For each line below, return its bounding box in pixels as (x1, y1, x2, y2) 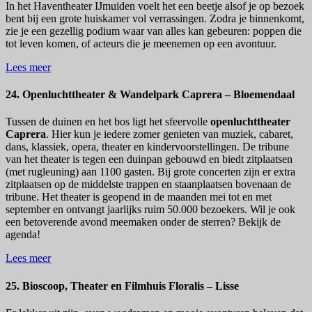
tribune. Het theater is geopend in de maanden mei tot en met (6, 191, 272, 203)
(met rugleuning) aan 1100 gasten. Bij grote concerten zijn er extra (6, 166, 295, 178)
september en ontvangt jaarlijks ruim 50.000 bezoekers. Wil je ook (6, 203, 295, 216)
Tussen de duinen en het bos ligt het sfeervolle (6, 116, 210, 128)
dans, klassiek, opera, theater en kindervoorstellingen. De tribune (6, 141, 289, 153)
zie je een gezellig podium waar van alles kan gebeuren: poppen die (6, 24, 302, 37)
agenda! (6, 228, 40, 241)
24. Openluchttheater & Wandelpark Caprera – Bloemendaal (6, 88, 295, 101)
